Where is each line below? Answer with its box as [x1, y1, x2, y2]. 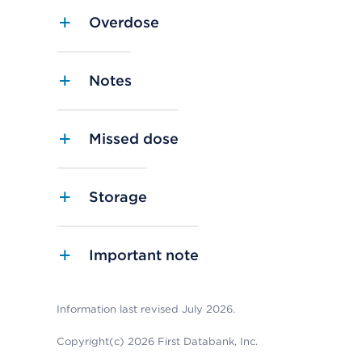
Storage [89, 188, 147, 205]
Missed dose [89, 130, 179, 147]
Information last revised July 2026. [57, 303, 235, 315]
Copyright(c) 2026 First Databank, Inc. [57, 335, 258, 347]
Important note [89, 246, 199, 263]
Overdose [89, 14, 159, 31]
